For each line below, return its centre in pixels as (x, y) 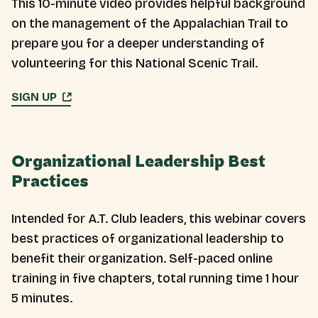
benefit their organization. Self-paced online (142, 258)
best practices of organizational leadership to (148, 238)
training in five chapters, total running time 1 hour (155, 278)
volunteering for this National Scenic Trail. (135, 63)
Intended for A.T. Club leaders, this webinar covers (159, 219)
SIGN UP (34, 97)
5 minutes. (42, 298)
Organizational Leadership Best (138, 162)
